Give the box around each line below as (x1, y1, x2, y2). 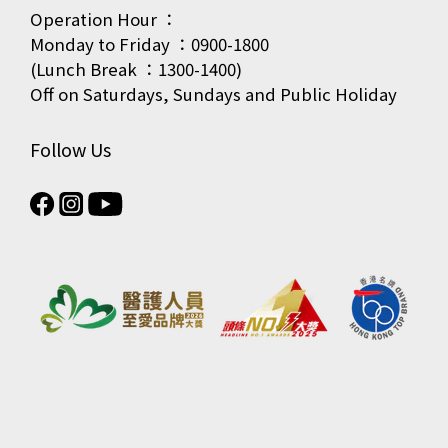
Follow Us (30, 136, 111, 163)
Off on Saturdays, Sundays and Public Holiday (30, 82, 397, 107)
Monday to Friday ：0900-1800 (30, 32, 269, 57)
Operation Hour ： (30, 7, 178, 32)
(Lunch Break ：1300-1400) (30, 57, 242, 82)
